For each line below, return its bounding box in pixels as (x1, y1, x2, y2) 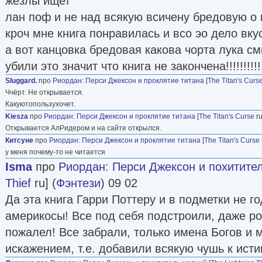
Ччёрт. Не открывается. (5, 88, 84, 96)
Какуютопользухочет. (5, 99, 75, 108)
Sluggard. (5, 76, 37, 85)
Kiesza (5, 112, 28, 120)
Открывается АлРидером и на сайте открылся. (5, 123, 161, 132)
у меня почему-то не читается (5, 147, 105, 156)
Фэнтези (56, 176, 101, 189)
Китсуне (5, 136, 33, 144)
